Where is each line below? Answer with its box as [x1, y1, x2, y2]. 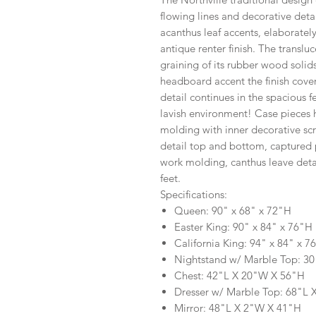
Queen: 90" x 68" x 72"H [174, 204, 291, 217]
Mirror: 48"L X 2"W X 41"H [174, 301, 301, 315]
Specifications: [160, 188, 227, 201]
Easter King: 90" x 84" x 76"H [174, 220, 312, 233]
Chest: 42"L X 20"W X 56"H [174, 269, 305, 282]
